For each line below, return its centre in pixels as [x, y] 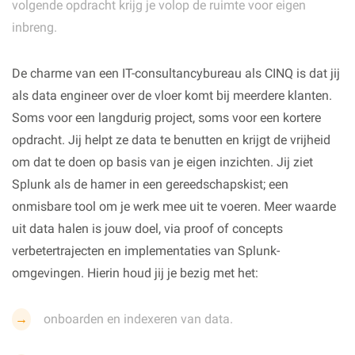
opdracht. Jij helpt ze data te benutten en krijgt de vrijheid [171, 140]
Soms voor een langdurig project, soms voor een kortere [166, 118]
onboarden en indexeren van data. [138, 319]
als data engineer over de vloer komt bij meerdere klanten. [172, 95]
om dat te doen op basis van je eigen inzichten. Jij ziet [162, 162]
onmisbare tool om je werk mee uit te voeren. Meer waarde [174, 206]
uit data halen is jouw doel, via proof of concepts [147, 229]
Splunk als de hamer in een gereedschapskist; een [150, 184]
